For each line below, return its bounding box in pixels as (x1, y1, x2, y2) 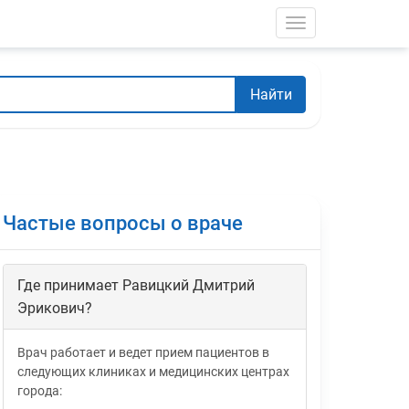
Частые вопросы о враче (2, 212, 243, 236)
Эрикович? (16, 299, 92, 318)
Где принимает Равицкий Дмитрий (16, 277, 255, 295)
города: (16, 383, 62, 399)
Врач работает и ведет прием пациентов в (16, 345, 269, 361)
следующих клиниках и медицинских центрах (16, 364, 289, 380)
